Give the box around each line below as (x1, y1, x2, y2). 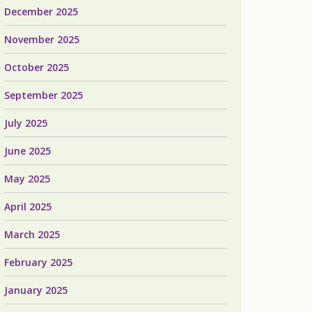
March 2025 (4, 228, 60, 241)
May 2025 (4, 172, 50, 185)
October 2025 (4, 61, 69, 74)
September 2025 (4, 88, 83, 102)
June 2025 (4, 144, 51, 157)
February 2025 (4, 256, 72, 269)
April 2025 (4, 200, 52, 213)
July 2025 (4, 116, 47, 130)
